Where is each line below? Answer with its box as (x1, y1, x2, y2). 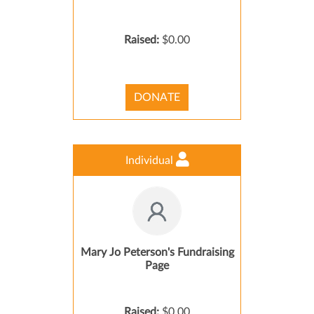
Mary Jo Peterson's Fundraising (80, 247, 234, 258)
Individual (125, 155, 176, 166)
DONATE (134, 92, 180, 103)
